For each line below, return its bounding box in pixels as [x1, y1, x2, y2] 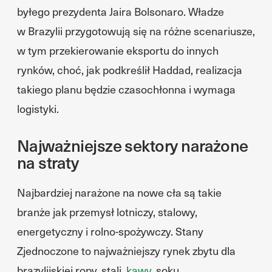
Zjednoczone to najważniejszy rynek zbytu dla [17, 243, 236, 258]
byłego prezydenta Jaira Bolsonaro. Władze [17, 4, 224, 19]
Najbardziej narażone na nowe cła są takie [17, 185, 222, 200]
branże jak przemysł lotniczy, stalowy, [17, 204, 197, 219]
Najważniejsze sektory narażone [17, 134, 248, 156]
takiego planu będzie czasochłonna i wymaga [17, 81, 236, 97]
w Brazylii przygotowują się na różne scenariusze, [17, 23, 255, 38]
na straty [17, 151, 79, 173]
